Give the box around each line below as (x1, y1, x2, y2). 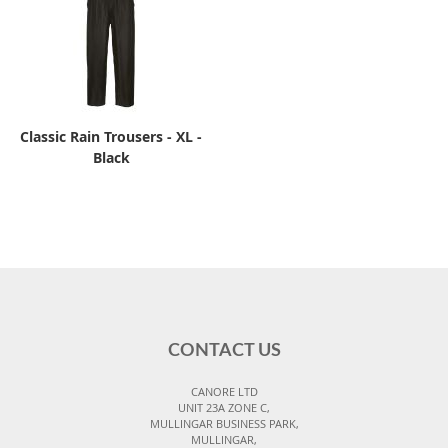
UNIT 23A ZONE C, (178, 400, 270, 416)
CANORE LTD (190, 384, 258, 400)
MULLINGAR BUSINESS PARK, (149, 416, 299, 432)
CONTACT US (167, 342, 281, 361)
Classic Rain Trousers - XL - (20, 126, 203, 146)
